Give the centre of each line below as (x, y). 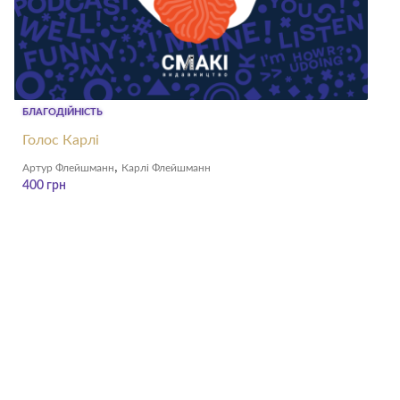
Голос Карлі (61, 141)
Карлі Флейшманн (166, 168)
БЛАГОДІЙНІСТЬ (62, 112)
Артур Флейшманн (68, 168)
